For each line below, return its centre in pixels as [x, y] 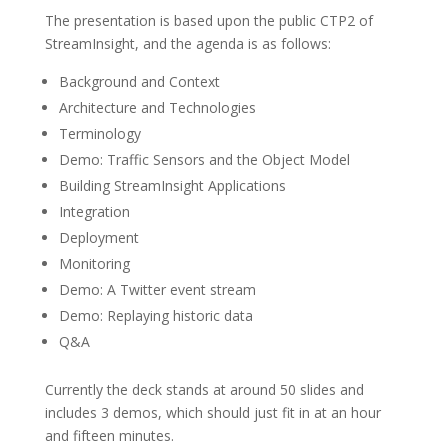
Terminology [99, 133]
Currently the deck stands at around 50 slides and [204, 389]
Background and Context [139, 81]
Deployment [98, 237]
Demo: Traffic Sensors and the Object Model [204, 159]
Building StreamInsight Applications [172, 185]
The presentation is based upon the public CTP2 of [208, 20]
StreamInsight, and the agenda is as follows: [187, 43]
